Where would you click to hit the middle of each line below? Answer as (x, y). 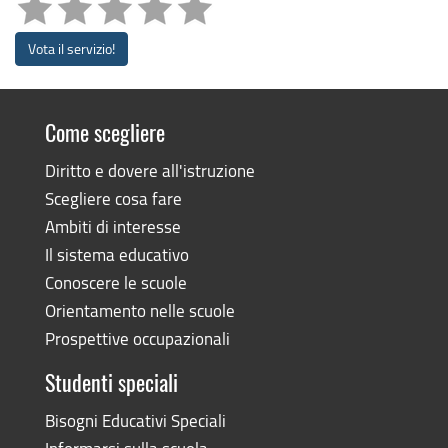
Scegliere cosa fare (113, 198)
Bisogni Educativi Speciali (135, 420)
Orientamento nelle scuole (139, 310)
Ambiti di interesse (112, 226)
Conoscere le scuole (115, 282)
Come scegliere (104, 134)
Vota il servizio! (71, 48)
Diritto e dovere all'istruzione (149, 170)
